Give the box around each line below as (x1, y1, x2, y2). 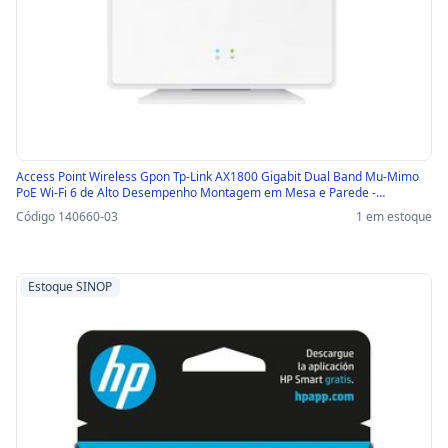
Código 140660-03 (16, 208, 118, 226)
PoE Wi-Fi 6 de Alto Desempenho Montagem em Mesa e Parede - (16, 184, 376, 202)
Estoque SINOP (28, 278, 112, 296)
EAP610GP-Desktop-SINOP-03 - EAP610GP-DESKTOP (16, 200, 309, 218)
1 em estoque (356, 208, 432, 226)
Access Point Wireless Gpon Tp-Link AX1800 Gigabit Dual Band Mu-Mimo (16, 168, 419, 186)
